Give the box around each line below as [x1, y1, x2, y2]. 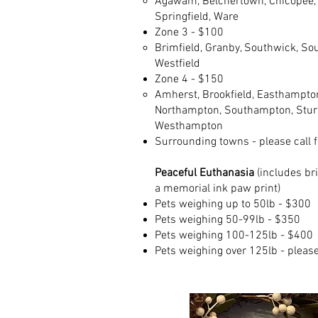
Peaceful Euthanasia [155, 166, 257, 180]
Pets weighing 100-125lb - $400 [155, 229, 313, 243]
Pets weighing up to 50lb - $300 [155, 197, 311, 212]
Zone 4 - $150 [155, 72, 224, 87]
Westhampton [155, 119, 223, 133]
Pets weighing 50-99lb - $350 [155, 213, 300, 227]
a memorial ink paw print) [155, 182, 280, 196]
